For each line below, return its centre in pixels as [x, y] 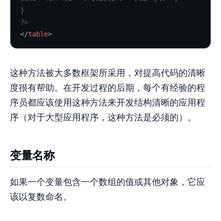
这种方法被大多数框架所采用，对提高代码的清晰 [108, 73]
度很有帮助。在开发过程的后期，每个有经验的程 [108, 88]
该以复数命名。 [41, 197]
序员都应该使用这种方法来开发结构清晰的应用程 [108, 103]
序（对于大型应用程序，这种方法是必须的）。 [103, 118]
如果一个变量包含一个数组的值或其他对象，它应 [108, 182]
